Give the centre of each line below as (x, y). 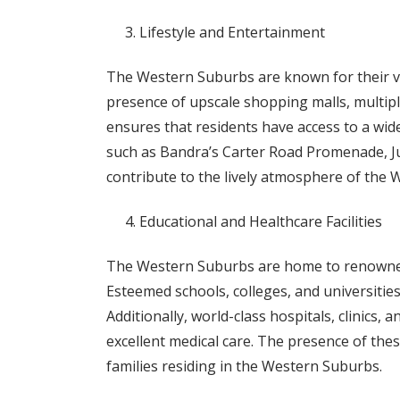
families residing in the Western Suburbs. (244, 366)
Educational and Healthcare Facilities (260, 221)
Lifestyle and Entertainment (232, 32)
